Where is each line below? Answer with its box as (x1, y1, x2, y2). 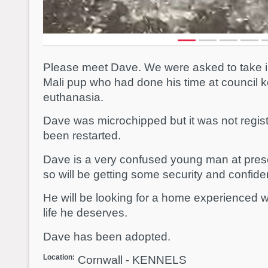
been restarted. (43, 129, 121, 142)
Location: (43, 252, 75, 261)
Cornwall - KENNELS (78, 253, 187, 266)
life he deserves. (43, 206, 127, 220)
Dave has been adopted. (43, 230, 170, 243)
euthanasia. (43, 91, 103, 103)
